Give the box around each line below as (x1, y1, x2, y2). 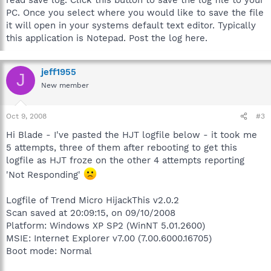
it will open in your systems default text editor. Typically (6, 19, 256, 31)
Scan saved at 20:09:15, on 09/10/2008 (6, 207, 175, 218)
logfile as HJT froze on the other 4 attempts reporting (6, 155, 244, 166)
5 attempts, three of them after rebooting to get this (6, 142, 237, 153)
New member (41, 80, 89, 90)
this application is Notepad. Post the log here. (6, 32, 207, 44)
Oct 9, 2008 (6, 112, 47, 120)
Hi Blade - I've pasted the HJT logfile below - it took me (6, 129, 257, 140)
